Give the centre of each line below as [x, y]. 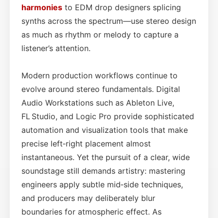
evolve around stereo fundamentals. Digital [101, 89]
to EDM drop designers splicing [122, 7]
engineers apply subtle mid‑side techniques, [102, 184]
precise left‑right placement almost [86, 143]
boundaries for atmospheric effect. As [91, 211]
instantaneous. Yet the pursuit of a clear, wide [106, 157]
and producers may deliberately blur [88, 198]
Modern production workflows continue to [100, 75]
